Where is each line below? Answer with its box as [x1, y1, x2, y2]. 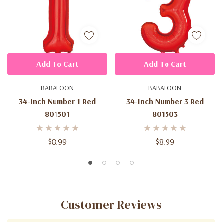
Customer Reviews [60, 196, 162, 213]
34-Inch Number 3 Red [126, 96, 204, 107]
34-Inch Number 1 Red [19, 96, 96, 107]
